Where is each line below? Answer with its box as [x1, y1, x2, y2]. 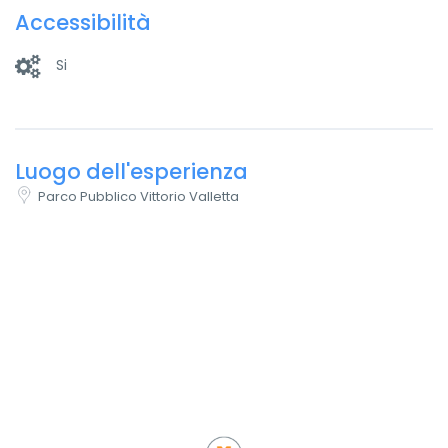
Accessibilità [15, 7, 151, 37]
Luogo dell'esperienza [15, 156, 248, 186]
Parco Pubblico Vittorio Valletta [38, 186, 239, 206]
